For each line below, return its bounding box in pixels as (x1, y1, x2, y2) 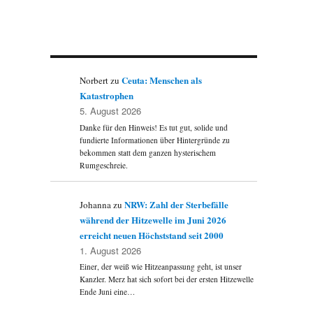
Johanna (80, 198, 112, 212)
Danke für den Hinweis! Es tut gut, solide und (80, 122, 228, 133)
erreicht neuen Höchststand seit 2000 (80, 228, 224, 242)
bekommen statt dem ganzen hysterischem (80, 147, 217, 158)
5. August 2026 (80, 104, 142, 118)
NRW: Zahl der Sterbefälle (124, 198, 229, 212)
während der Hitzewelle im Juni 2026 (80, 213, 227, 227)
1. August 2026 (80, 244, 142, 258)
